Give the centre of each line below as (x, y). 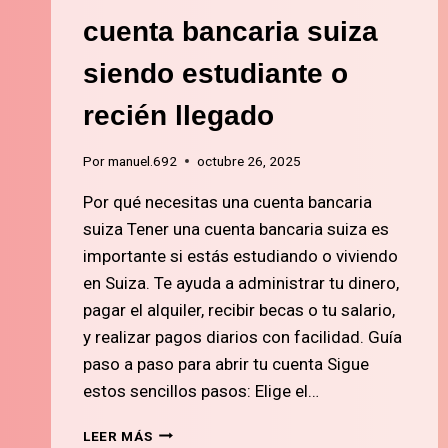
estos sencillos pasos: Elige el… (201, 390)
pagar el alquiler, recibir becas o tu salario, (239, 309)
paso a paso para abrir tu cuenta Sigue (226, 363)
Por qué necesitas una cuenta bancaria (227, 201)
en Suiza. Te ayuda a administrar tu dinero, (241, 282)
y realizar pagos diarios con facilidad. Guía (242, 336)
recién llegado (178, 115)
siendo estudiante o (215, 73)
